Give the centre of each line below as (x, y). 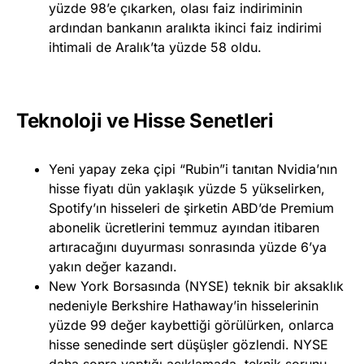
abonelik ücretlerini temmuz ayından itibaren (184, 227)
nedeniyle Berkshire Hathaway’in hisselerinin (184, 305)
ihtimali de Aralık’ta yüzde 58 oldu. (155, 47)
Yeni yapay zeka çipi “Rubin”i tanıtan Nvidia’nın (193, 169)
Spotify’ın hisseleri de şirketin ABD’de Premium (191, 208)
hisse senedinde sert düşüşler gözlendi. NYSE (188, 344)
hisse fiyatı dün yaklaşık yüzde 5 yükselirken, (187, 188)
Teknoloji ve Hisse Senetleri (145, 120)
